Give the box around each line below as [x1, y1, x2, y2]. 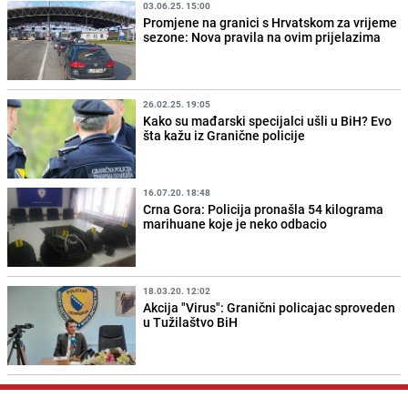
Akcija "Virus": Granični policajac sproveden [143, 299, 396, 317]
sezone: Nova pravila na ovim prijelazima [143, 27, 382, 46]
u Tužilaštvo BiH [143, 313, 239, 331]
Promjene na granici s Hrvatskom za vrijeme [143, 13, 398, 31]
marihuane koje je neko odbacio [143, 214, 328, 232]
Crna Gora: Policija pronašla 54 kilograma [143, 199, 384, 218]
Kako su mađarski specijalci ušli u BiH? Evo [143, 111, 393, 129]
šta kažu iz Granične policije [143, 126, 306, 144]
